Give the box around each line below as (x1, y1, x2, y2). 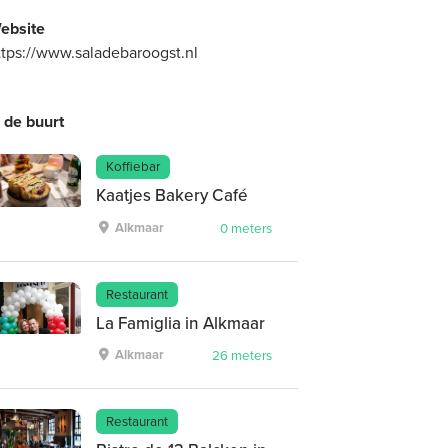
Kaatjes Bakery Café (96, 183, 249, 209)
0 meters (220, 217, 273, 238)
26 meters (212, 345, 273, 366)
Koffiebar (106, 156, 161, 177)
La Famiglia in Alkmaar (96, 310, 266, 336)
